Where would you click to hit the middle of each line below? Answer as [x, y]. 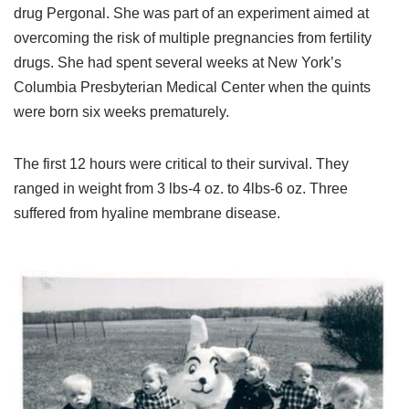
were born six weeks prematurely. [121, 112]
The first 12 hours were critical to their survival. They [181, 164]
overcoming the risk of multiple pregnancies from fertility [193, 38]
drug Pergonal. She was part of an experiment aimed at [191, 13]
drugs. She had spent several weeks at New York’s [178, 63]
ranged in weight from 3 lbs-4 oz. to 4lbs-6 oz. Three [181, 189]
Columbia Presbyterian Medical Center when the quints [192, 87]
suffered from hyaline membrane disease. [147, 213]
